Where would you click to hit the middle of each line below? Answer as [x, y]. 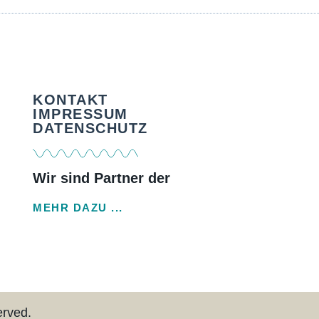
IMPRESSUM [80, 114]
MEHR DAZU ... [78, 208]
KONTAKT [70, 100]
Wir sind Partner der [101, 178]
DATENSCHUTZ [90, 129]
